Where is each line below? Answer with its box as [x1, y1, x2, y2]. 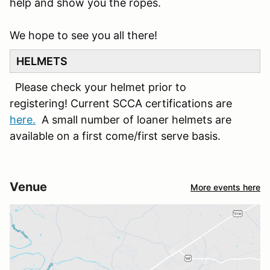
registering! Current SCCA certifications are [10, 97, 232, 110]
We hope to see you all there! [10, 29, 157, 42]
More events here [190, 181, 260, 192]
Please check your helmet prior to [12, 81, 186, 93]
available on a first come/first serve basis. [10, 130, 221, 142]
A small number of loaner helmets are [36, 113, 231, 126]
